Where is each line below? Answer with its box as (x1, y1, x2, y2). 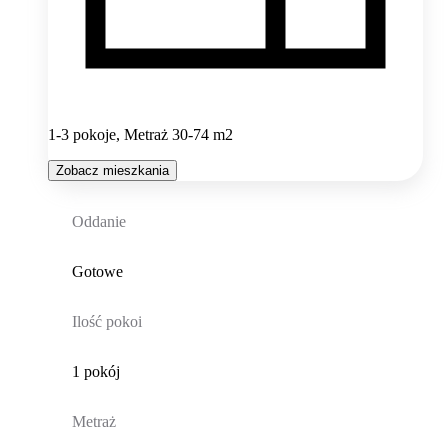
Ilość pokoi (71, 312, 142, 330)
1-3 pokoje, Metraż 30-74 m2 (48, 125, 233, 143)
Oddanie (71, 212, 126, 230)
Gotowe (71, 262, 123, 280)
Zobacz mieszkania (56, 162, 169, 178)
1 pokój (71, 362, 120, 380)
